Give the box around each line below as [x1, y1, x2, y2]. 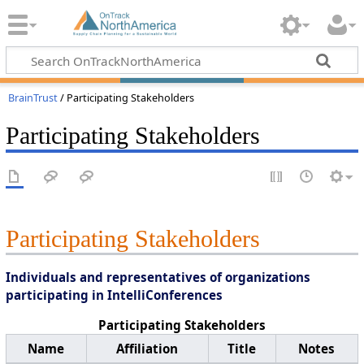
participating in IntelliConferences [5, 286, 223, 303]
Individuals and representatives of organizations [5, 268, 310, 285]
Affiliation [116, 340, 179, 357]
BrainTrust [7, 90, 58, 106]
